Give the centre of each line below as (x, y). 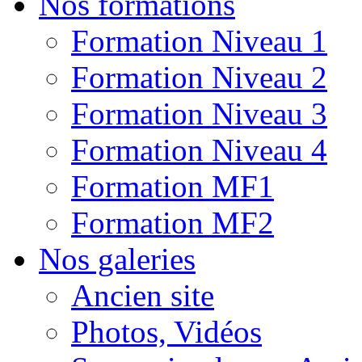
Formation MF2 (173, 223)
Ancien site (143, 295)
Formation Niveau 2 (199, 77)
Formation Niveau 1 (199, 41)
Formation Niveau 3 (199, 114)
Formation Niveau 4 (199, 150)
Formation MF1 (173, 186)
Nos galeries (117, 259)
